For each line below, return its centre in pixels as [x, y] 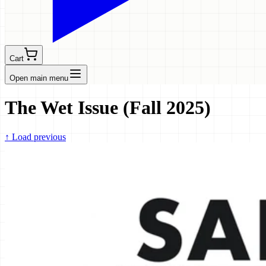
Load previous [38, 137]
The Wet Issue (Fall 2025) [108, 108]
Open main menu [39, 78]
